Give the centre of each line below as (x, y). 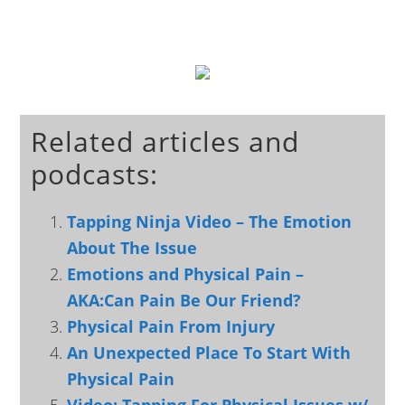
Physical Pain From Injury (171, 326)
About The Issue (132, 248)
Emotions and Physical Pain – (186, 274)
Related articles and (165, 141)
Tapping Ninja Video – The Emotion (210, 221)
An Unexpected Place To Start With (209, 353)
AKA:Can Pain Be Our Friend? (184, 300)
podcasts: (95, 174)
